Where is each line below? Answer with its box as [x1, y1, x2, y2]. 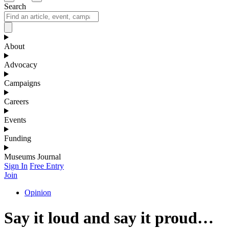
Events [4, 116, 26, 125]
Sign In [4, 162, 28, 171]
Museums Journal [4, 152, 61, 162]
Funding [4, 134, 31, 143]
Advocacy [4, 60, 37, 70]
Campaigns [4, 79, 40, 88]
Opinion [25, 188, 51, 197]
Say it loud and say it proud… [4, 208, 214, 227]
